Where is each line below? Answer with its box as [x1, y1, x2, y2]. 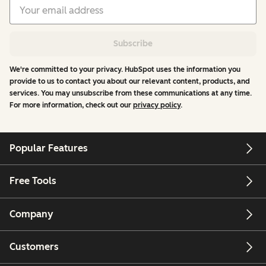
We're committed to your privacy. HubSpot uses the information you [9, 65, 240, 74]
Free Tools [9, 175, 56, 187]
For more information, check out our [9, 100, 133, 109]
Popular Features [9, 142, 88, 154]
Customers [9, 241, 59, 253]
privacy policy [133, 100, 180, 109]
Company [9, 208, 53, 220]
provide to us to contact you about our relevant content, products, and [9, 77, 250, 85]
